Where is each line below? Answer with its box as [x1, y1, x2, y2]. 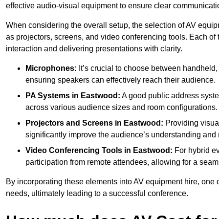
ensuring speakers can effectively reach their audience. [25, 75, 216, 84]
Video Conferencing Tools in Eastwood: [25, 146, 173, 154]
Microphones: [25, 64, 77, 72]
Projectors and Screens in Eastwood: [25, 118, 163, 127]
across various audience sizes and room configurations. [25, 103, 218, 111]
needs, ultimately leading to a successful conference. [6, 189, 188, 197]
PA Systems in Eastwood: [25, 91, 120, 100]
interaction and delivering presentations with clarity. [6, 44, 182, 53]
